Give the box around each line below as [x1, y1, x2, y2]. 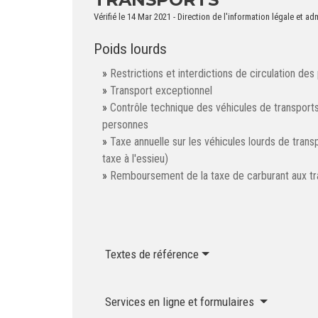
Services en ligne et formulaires [105, 295, 257, 309]
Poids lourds [94, 40, 167, 58]
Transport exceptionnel [110, 84, 212, 98]
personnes [102, 118, 148, 132]
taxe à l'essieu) [102, 152, 168, 166]
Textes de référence [105, 247, 199, 262]
